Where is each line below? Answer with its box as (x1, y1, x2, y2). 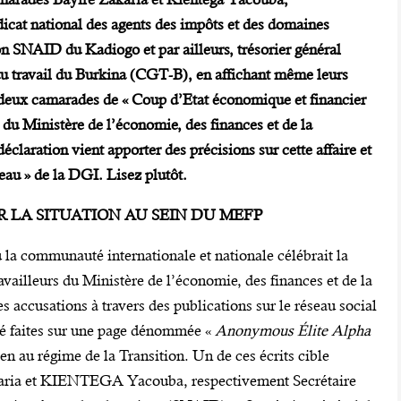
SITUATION (35, 206, 121, 225)
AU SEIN (124, 206, 187, 225)
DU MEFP (190, 206, 262, 225)
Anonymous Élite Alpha (215, 321, 371, 340)
